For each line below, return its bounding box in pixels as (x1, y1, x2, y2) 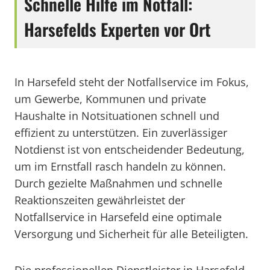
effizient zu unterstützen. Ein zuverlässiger (14, 125, 227, 140)
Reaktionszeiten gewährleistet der (14, 193, 185, 207)
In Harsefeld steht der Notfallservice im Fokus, (14, 75, 249, 89)
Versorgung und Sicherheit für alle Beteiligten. (14, 227, 248, 241)
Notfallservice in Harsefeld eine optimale (14, 210, 222, 224)
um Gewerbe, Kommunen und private (14, 92, 206, 106)
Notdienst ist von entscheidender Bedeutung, (14, 142, 245, 157)
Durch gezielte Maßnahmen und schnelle (14, 176, 222, 190)
